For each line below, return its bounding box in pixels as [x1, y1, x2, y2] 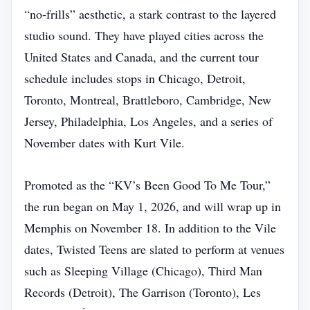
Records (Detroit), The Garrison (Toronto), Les [24, 284, 261, 300]
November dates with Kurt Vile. [24, 134, 185, 151]
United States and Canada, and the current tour [24, 48, 259, 65]
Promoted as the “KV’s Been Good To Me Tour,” [24, 176, 271, 193]
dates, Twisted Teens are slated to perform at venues [24, 241, 284, 257]
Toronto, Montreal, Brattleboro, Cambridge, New [24, 91, 271, 108]
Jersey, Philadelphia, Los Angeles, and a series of [24, 113, 273, 129]
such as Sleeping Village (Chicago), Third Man [24, 262, 262, 279]
